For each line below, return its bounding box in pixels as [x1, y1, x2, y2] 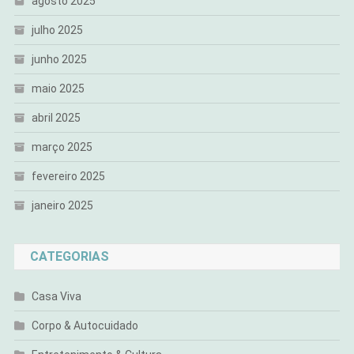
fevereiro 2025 [31, 170, 105, 183]
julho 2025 [31, 24, 83, 37]
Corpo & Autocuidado [31, 319, 138, 333]
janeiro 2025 [31, 199, 93, 213]
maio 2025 [31, 82, 85, 96]
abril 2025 [31, 111, 81, 125]
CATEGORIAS [29, 249, 109, 265]
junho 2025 [31, 53, 87, 66]
